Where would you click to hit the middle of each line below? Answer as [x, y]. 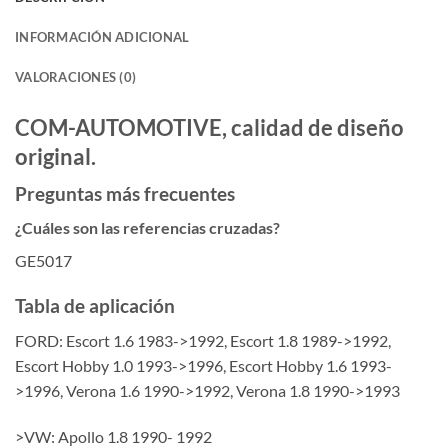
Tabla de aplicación [95, 306]
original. [55, 156]
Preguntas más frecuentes [125, 193]
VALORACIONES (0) [76, 76]
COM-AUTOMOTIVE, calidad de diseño [209, 127]
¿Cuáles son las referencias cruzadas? [147, 228]
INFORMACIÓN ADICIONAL [102, 36]
